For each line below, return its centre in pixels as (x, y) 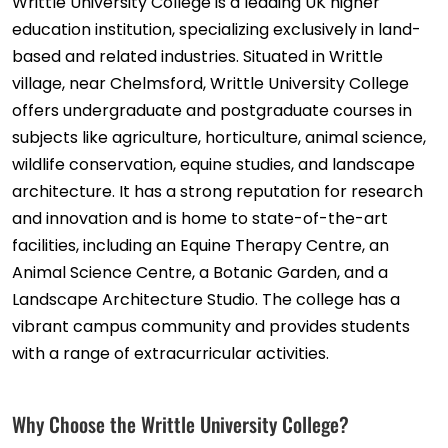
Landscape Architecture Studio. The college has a (206, 300)
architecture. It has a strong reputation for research (217, 192)
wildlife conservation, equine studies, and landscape (213, 165)
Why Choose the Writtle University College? (180, 424)
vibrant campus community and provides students (211, 327)
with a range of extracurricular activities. (170, 354)
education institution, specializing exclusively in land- (216, 30)
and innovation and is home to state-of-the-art (200, 219)
